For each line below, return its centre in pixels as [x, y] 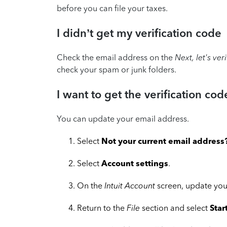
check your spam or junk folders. [117, 70]
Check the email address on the [116, 58]
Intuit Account [130, 186]
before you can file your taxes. [112, 8]
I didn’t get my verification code [139, 33]
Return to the [102, 208]
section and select [175, 208]
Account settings [135, 163]
